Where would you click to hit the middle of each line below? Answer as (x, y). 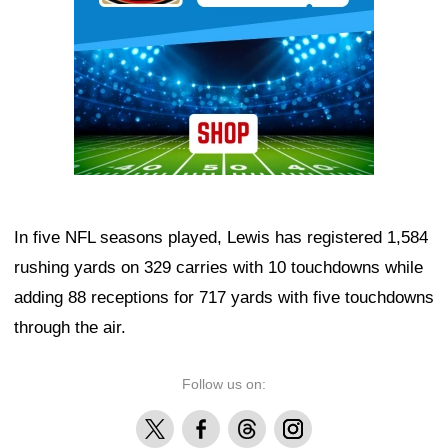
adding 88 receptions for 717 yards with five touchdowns (224, 297)
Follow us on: (224, 383)
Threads (254, 420)
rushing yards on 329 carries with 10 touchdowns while (218, 267)
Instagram (306, 420)
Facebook (213, 420)
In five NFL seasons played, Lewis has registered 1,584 (221, 237)
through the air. (70, 327)
